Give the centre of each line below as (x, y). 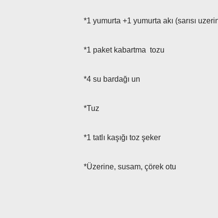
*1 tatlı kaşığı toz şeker (122, 137)
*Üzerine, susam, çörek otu (130, 167)
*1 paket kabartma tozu (124, 50)
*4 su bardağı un (112, 79)
